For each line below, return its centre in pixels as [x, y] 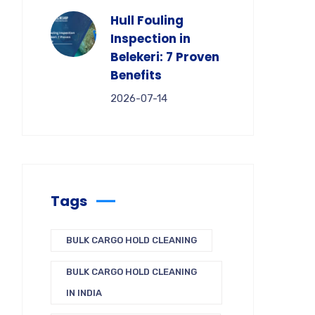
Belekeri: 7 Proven [165, 57]
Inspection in [150, 39]
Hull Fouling [147, 20]
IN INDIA [84, 293]
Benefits [136, 75]
